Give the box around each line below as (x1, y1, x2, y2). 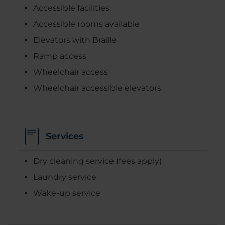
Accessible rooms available (33, 19, 140, 29)
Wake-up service (33, 188, 100, 198)
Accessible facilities (33, 3, 109, 13)
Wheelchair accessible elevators (33, 83, 161, 93)
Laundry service (33, 172, 96, 182)
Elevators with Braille (33, 35, 117, 45)
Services (46, 131, 83, 142)
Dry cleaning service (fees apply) (33, 156, 162, 166)
